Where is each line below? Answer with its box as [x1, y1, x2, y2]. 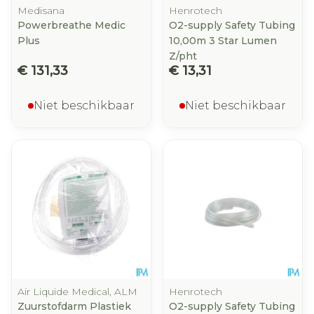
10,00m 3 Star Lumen [169, 34, 277, 47]
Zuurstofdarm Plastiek [18, 300, 131, 313]
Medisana [18, 4, 64, 17]
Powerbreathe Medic [18, 19, 125, 32]
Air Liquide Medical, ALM [18, 285, 137, 298]
